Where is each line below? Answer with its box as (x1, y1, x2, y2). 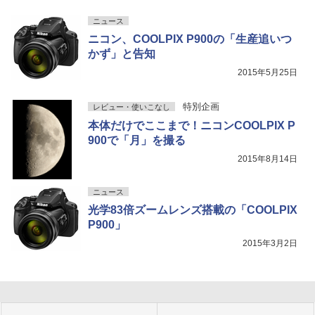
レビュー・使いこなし (93, 103, 170, 112)
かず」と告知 (88, 48, 155, 60)
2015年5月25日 (238, 67, 297, 78)
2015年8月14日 (238, 154, 297, 165)
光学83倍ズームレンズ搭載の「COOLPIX (88, 204, 297, 217)
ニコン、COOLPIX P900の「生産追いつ (88, 33, 292, 46)
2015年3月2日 (243, 238, 297, 249)
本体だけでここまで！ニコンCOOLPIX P (88, 120, 295, 132)
